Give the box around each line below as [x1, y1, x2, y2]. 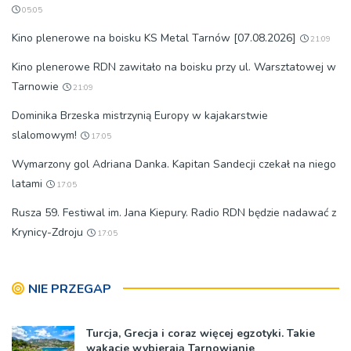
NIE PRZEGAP [28, 280, 111, 298]
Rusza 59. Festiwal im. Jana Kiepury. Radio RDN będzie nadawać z [12, 204, 336, 220]
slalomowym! [12, 127, 77, 143]
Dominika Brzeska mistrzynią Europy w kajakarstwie [12, 107, 268, 123]
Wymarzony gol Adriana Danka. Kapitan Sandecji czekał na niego [12, 156, 336, 172]
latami [12, 175, 42, 191]
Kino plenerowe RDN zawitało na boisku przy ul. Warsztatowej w [12, 59, 336, 74]
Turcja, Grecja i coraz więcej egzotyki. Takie [86, 325, 315, 341]
